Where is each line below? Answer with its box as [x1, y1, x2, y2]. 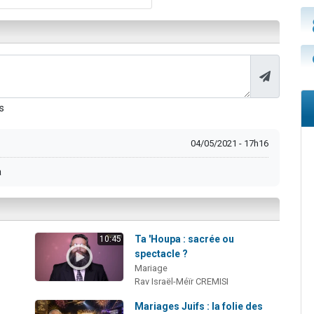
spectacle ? [135, 247, 189, 259]
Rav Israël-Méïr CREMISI [135, 275, 229, 287]
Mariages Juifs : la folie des [135, 300, 264, 312]
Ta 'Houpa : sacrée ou [135, 233, 235, 245]
